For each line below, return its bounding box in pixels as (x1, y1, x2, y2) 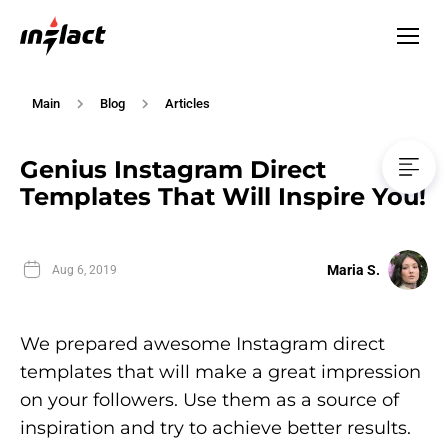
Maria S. (327, 262, 380, 279)
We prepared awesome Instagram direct (20, 333, 385, 356)
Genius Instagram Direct (20, 155, 326, 185)
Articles (165, 96, 210, 111)
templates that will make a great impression (20, 361, 421, 384)
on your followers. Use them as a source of (20, 389, 399, 412)
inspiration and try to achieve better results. (20, 417, 411, 440)
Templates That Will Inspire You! (20, 182, 426, 212)
